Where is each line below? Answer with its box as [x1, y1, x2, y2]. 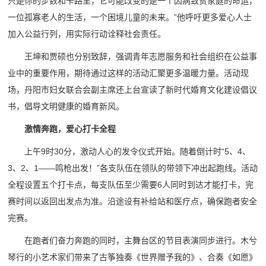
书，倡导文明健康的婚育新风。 [8, 102, 125, 112]
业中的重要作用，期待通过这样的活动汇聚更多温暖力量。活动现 [8, 68, 249, 78]
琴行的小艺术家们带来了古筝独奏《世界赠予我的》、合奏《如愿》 [8, 252, 258, 262]
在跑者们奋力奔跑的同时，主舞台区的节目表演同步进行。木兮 [24, 236, 258, 246]
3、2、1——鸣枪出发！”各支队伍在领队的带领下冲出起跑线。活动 [8, 163, 258, 173]
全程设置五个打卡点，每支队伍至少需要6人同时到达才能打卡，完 [8, 180, 254, 190]
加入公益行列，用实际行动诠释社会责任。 [8, 29, 166, 39]
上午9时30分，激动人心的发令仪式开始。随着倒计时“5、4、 [24, 147, 251, 157]
